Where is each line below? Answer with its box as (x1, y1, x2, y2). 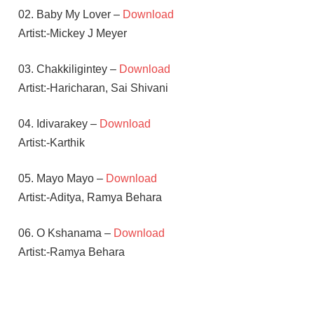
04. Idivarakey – (18, 117, 100, 130)
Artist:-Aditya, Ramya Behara (18, 191, 162, 203)
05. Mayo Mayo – (18, 172, 106, 184)
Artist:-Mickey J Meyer (18, 27, 127, 39)
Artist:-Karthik (18, 136, 85, 149)
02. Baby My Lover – (18, 8, 123, 20)
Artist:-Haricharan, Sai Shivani (18, 81, 168, 94)
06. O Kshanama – (18, 226, 114, 239)
